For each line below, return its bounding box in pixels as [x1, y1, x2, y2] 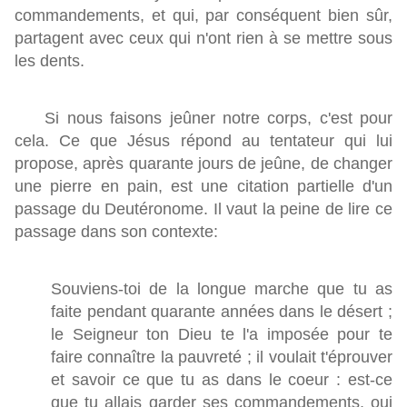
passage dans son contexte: [15, 223, 218, 242]
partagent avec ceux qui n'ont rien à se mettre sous [15, 29, 392, 48]
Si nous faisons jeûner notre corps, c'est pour [15, 109, 392, 128]
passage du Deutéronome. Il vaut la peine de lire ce [15, 200, 392, 219]
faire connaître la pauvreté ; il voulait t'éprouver [51, 348, 392, 367]
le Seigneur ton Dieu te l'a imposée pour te [51, 325, 392, 344]
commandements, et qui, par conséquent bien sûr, [15, 6, 392, 25]
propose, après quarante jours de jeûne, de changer [15, 154, 392, 174]
